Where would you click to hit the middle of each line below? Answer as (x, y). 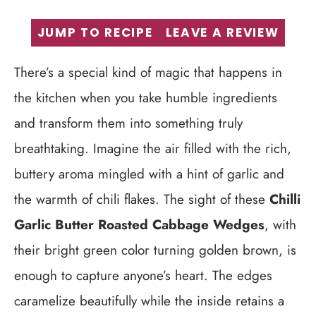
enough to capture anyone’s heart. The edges (143, 275)
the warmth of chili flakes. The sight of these (142, 199)
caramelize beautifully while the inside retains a (149, 301)
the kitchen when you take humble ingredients (146, 98)
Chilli (285, 199)
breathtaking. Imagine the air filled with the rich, (153, 148)
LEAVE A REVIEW (222, 32)
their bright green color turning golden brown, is (155, 250)
